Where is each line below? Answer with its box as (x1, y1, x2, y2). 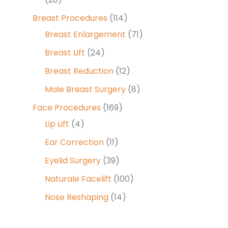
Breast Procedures (33, 12, 107, 24)
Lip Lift (45, 118, 69, 130)
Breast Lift (45, 46, 85, 59)
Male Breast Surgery (45, 83, 126, 95)
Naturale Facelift (45, 173, 111, 185)
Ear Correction (45, 136, 104, 148)
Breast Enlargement (45, 28, 126, 40)
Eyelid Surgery (45, 154, 101, 166)
